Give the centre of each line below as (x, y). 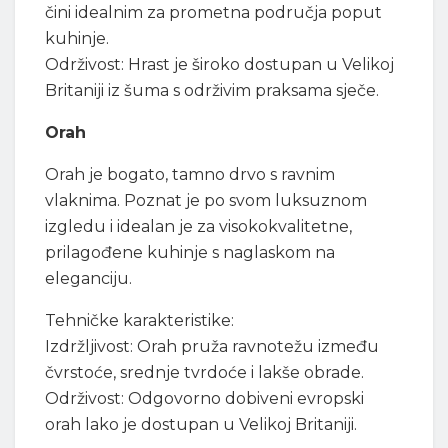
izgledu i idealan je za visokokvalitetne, (198, 226)
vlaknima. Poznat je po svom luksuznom (206, 200)
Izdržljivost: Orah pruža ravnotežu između (212, 346)
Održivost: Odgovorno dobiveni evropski (204, 398)
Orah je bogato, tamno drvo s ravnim (190, 174)
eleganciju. (88, 278)
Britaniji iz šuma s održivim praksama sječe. (212, 90)
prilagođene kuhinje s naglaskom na (190, 252)
